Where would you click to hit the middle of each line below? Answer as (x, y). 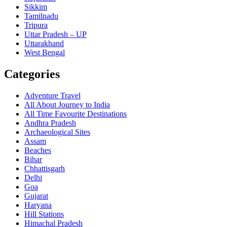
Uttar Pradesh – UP (55, 34)
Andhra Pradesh (50, 123)
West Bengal (45, 53)
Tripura (36, 25)
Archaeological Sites (57, 132)
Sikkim (36, 7)
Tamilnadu (41, 16)
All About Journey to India (67, 104)
